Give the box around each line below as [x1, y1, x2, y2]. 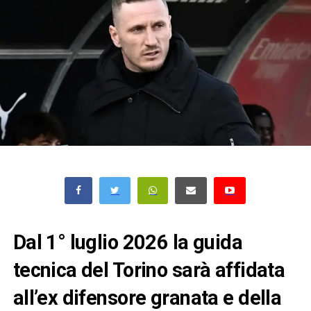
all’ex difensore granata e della [12, 285, 282, 310]
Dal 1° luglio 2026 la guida [12, 230, 243, 254]
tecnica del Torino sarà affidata [12, 258, 285, 282]
